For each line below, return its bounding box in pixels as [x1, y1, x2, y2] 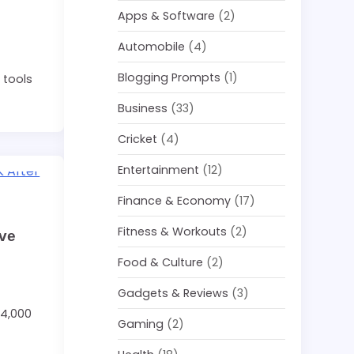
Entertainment [118, 162, 200, 178]
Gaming [118, 316, 164, 332]
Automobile [118, 39, 186, 55]
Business [118, 100, 168, 116]
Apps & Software [118, 8, 216, 24]
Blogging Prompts [118, 70, 221, 85]
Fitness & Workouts [118, 224, 228, 239]
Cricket [118, 131, 158, 147]
